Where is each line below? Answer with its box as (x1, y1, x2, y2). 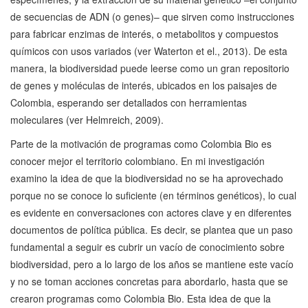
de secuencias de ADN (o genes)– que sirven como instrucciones (10, 10, 294, 24)
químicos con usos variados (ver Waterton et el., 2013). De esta (10, 44, 287, 58)
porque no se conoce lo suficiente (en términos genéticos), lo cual (10, 188, 296, 203)
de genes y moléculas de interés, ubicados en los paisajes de (10, 78, 277, 93)
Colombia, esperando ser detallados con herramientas (10, 96, 247, 110)
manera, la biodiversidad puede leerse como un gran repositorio (10, 61, 289, 76)
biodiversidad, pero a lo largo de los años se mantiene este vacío (10, 257, 294, 272)
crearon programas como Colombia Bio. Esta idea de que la (10, 291, 271, 306)
